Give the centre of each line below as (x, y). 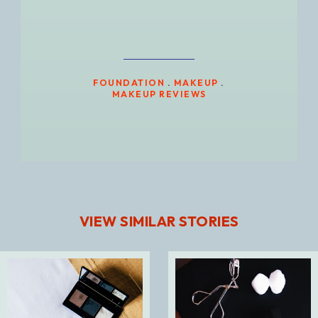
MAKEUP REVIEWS (159, 94)
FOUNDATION (129, 83)
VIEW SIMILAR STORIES (159, 221)
